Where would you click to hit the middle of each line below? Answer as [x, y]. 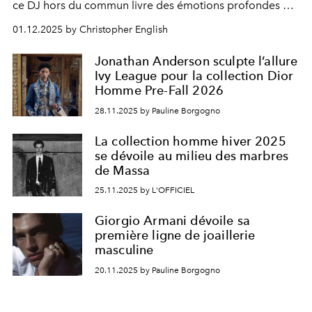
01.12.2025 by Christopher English [90, 30]
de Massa [123, 170]
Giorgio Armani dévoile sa [173, 221]
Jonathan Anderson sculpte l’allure [196, 61]
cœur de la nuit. [52, 22]
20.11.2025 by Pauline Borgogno [157, 270]
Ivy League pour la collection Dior [194, 76]
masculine [124, 250]
